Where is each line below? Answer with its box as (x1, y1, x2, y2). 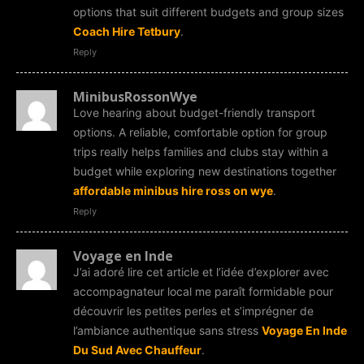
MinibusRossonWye (73, 87, 197, 106)
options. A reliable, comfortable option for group (73, 124, 327, 139)
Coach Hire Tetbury (73, 24, 180, 38)
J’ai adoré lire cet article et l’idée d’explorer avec (73, 264, 329, 279)
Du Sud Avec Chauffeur (73, 342, 201, 357)
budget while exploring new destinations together (73, 163, 336, 178)
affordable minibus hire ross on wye (73, 183, 273, 197)
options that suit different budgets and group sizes (73, 4, 344, 19)
